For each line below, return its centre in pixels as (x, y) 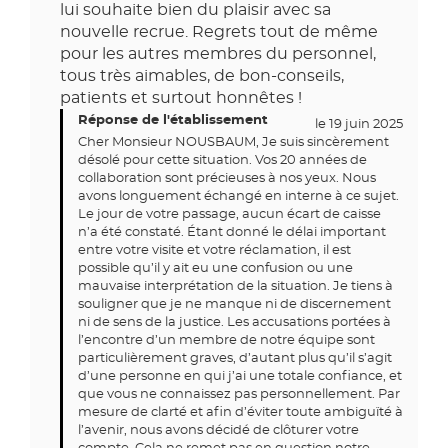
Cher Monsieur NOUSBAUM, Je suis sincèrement (233, 142)
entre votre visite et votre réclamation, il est (214, 250)
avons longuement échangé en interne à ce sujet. (238, 196)
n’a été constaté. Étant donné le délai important (232, 232)
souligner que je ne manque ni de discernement (234, 304)
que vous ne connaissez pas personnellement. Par (239, 394)
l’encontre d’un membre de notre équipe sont (226, 340)
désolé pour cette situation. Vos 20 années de (222, 160)
